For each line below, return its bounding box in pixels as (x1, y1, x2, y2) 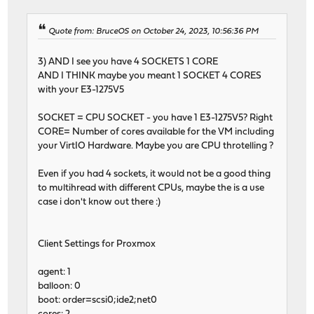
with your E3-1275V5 (38, 85, 125, 95)
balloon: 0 (38, 281, 81, 291)
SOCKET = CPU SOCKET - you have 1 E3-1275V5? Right (38, 113, 273, 123)
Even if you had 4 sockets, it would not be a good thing (38, 169, 271, 179)
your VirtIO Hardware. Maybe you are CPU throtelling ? (38, 141, 274, 151)
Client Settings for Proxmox (38, 239, 156, 249)
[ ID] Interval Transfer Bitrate (36, 19, 257, 30)
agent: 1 (38, 267, 71, 277)
